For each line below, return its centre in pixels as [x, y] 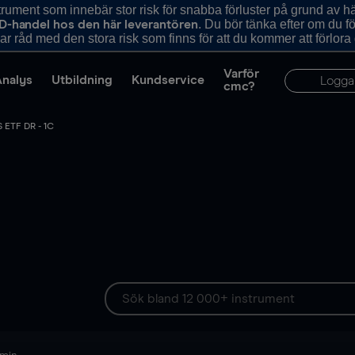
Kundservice [168, 80]
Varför [241, 74]
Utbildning [82, 80]
